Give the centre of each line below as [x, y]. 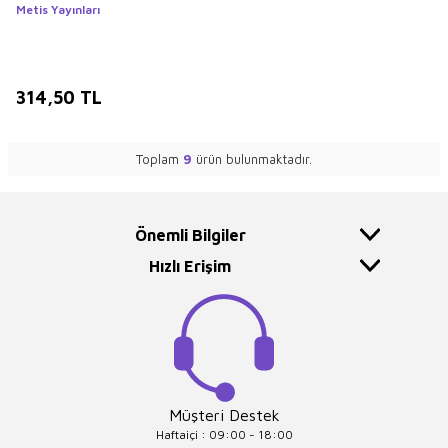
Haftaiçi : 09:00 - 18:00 [224, 435]
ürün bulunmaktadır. [252, 159]
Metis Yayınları [58, 10]
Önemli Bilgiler [190, 235]
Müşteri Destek [224, 415]
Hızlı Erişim [190, 266]
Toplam [159, 159]
